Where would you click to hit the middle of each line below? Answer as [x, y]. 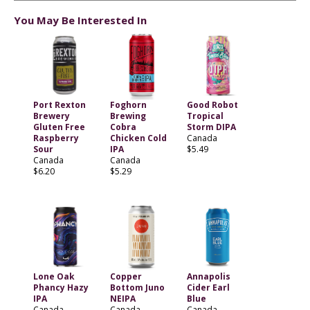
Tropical [205, 116]
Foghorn [128, 105]
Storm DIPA [211, 127]
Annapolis [208, 277]
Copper [126, 277]
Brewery [52, 116]
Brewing [128, 116]
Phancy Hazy [61, 288]
